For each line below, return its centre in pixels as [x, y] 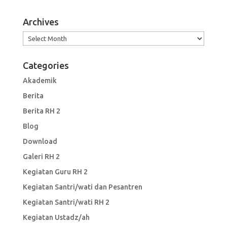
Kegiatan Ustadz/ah [56, 218]
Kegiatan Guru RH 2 [55, 172]
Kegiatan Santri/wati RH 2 [66, 202]
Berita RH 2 [41, 111]
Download [40, 142]
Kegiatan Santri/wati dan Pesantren [82, 187]
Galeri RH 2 [41, 157]
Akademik [40, 81]
